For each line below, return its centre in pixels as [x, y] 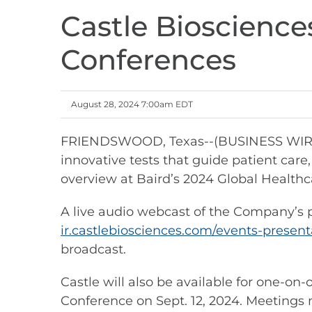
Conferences [148, 60]
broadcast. [93, 249]
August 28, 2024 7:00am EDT [132, 104]
